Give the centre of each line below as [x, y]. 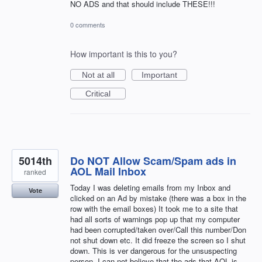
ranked [35, 171]
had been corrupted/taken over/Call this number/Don [158, 229]
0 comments [88, 24]
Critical [98, 93]
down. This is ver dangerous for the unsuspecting [154, 250]
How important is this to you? [124, 54]
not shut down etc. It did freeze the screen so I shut [158, 240]
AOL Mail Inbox [108, 171]
